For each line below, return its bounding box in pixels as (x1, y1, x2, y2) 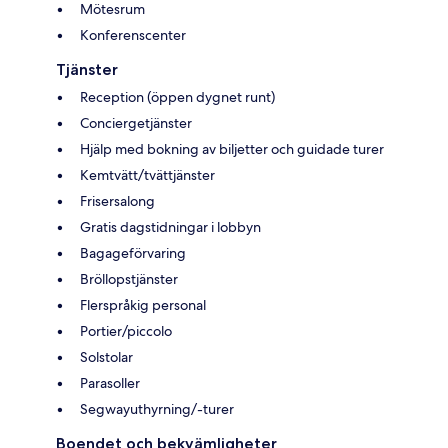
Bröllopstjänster (80, 269, 178, 288)
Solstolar (80, 347, 133, 366)
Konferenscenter (80, 25, 186, 44)
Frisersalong (80, 191, 155, 210)
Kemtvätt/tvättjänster (80, 165, 215, 184)
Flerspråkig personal (80, 295, 206, 314)
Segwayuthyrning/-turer (80, 399, 234, 418)
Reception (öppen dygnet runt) (80, 87, 275, 106)
